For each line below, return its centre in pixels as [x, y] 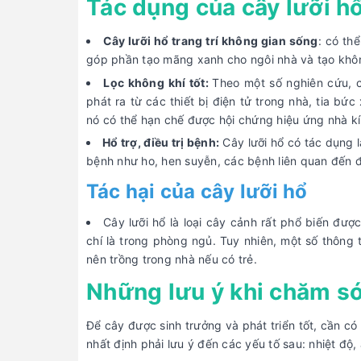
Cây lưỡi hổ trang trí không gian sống [210, 40]
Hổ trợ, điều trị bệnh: [161, 143]
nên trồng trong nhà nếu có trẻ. [172, 259]
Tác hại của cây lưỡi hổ [197, 192]
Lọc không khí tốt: [158, 82]
